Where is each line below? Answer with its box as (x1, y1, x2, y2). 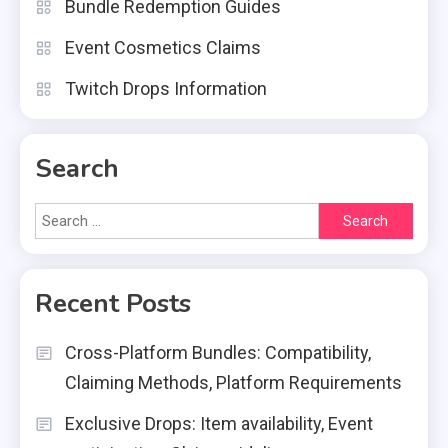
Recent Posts (35, 286, 191, 322)
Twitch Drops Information (65, 78, 267, 100)
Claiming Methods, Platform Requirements (65, 372, 402, 394)
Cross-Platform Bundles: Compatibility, (65, 342, 371, 364)
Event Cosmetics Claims (65, 37, 261, 59)
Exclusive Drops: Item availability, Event (65, 413, 373, 435)
